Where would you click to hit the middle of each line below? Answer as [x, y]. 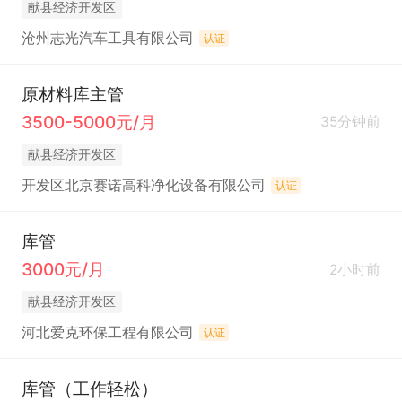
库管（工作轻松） [89, 389]
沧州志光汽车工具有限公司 [107, 38]
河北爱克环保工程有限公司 [107, 333]
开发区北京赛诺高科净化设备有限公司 [143, 186]
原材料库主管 [72, 95]
